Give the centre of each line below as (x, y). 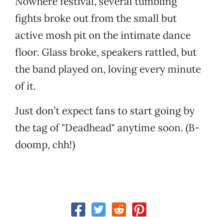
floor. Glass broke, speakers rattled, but (106, 52)
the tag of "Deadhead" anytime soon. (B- (107, 128)
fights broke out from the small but (96, 18)
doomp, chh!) (45, 145)
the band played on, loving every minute (108, 69)
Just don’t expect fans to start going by (105, 111)
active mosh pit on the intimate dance (103, 35)
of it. (25, 86)
